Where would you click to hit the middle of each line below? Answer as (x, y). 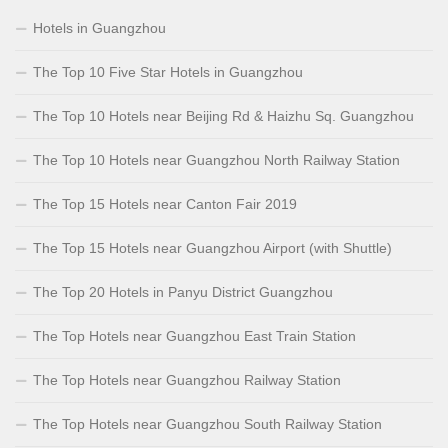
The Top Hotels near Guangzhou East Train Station (194, 336)
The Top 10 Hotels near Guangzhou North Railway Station (216, 160)
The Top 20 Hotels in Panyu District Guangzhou (183, 292)
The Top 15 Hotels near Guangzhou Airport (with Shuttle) (212, 248)
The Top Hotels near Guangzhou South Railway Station (207, 424)
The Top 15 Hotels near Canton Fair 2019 (165, 204)
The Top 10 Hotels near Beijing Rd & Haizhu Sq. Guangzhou (223, 116)
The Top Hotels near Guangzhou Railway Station (187, 380)
